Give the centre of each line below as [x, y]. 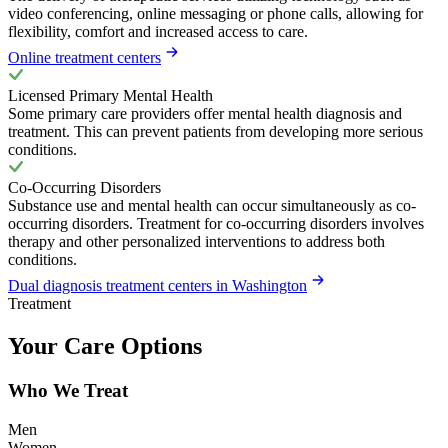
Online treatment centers [84, 58]
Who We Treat [68, 391]
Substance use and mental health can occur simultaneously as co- [212, 206]
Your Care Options [105, 346]
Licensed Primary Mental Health [110, 96]
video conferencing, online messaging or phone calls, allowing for [215, 14]
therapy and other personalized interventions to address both [196, 242]
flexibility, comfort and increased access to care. [158, 32]
